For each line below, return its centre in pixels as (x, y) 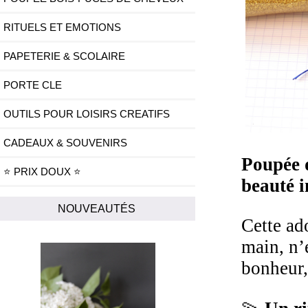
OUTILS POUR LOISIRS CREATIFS (87, 114)
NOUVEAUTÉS (98, 209)
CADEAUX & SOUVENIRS (65, 143)
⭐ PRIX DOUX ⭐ (42, 172)
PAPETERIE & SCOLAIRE (64, 56)
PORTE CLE (33, 85)
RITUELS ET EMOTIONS (62, 27)
